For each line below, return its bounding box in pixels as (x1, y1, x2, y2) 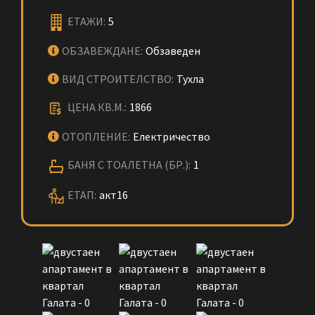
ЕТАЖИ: (67, 14, 105, 29)
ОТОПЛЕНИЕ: (62, 129, 130, 144)
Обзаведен (146, 44, 200, 58)
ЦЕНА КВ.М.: (67, 100, 127, 115)
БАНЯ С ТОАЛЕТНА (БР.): (67, 157, 191, 172)
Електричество (133, 129, 210, 144)
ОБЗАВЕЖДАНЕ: (62, 44, 143, 58)
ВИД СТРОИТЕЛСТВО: (62, 72, 174, 86)
